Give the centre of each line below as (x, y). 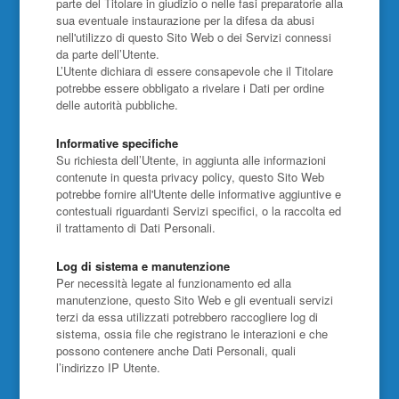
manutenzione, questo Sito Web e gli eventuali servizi (194, 300)
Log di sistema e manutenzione (142, 266)
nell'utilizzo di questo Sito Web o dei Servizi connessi (193, 37)
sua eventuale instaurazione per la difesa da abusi (185, 20)
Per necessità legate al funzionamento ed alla (173, 283)
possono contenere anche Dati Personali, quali (175, 350)
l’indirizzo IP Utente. (108, 367)
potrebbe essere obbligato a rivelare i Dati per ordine (190, 88)
